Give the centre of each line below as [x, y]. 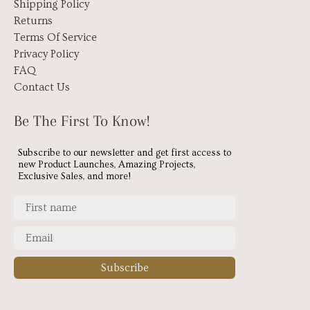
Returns [33, 20]
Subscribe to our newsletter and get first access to [125, 153]
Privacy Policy [46, 54]
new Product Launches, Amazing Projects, [107, 164]
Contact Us [42, 87]
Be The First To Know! [82, 120]
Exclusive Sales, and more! [74, 176]
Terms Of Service [55, 37]
